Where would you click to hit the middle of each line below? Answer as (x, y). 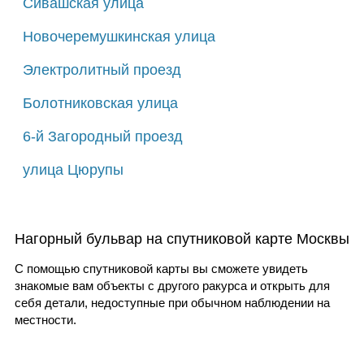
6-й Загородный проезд (102, 136)
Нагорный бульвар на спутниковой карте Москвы (182, 238)
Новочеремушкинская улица (119, 36)
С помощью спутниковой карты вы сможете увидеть (161, 268)
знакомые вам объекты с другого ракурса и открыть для (172, 285)
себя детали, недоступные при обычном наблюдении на (172, 302)
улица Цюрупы (73, 169)
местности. (45, 319)
